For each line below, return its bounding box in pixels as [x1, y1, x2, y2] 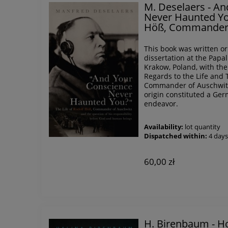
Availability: [144, 122, 184, 131]
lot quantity [185, 122, 221, 131]
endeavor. [144, 98, 179, 108]
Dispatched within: [144, 131, 208, 140]
